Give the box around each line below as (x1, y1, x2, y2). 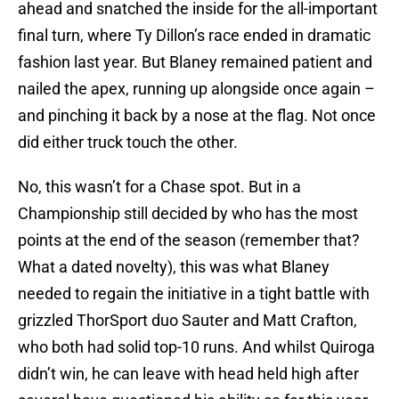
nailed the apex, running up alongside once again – (18, 79, 375, 99)
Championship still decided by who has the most (18, 204, 358, 224)
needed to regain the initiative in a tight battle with (18, 284, 370, 304)
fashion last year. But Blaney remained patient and (18, 53, 372, 72)
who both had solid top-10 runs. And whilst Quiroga (18, 338, 375, 357)
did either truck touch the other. (18, 133, 238, 152)
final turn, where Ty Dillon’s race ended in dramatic (18, 26, 370, 45)
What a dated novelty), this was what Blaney (18, 257, 330, 277)
